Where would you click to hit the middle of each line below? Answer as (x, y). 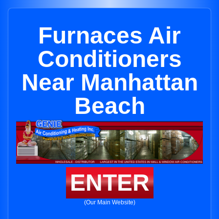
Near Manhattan (109, 82)
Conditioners (109, 59)
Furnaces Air (109, 35)
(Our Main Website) (109, 203)
